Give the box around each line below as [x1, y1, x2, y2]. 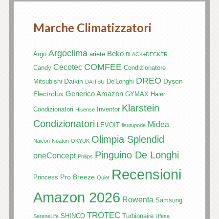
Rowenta [122, 196, 153, 204]
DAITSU [85, 79, 105, 85]
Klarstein [121, 103, 159, 114]
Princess [33, 174, 58, 181]
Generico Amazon [65, 89, 123, 98]
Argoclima [48, 48, 88, 59]
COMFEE [84, 62, 122, 72]
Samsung [155, 197, 182, 204]
